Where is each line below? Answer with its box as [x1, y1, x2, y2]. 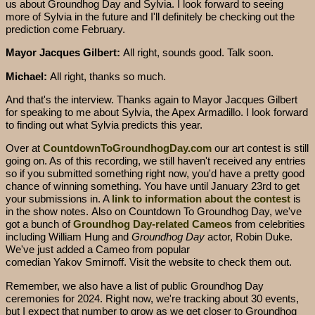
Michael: [6, 70, 50, 82]
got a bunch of [6, 218, 73, 231]
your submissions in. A [6, 193, 112, 205]
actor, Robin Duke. [205, 231, 292, 243]
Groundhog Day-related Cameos [73, 218, 232, 231]
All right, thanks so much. [50, 70, 166, 82]
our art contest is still [212, 142, 309, 155]
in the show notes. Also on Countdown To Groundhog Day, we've [6, 205, 302, 218]
